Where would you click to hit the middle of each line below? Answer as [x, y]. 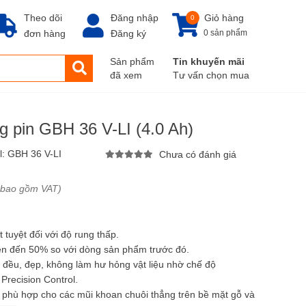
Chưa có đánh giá [198, 155]
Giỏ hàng [224, 18]
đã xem [126, 75]
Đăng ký [128, 33]
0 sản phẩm [225, 33]
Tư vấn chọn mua [211, 75]
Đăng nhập [135, 18]
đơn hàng [45, 33]
